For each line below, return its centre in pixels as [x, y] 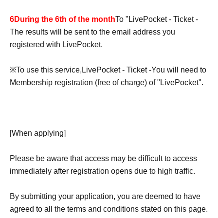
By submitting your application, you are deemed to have [105, 196]
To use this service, [49, 70]
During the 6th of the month [65, 19]
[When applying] [38, 133]
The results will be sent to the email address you [92, 32]
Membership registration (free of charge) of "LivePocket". [107, 82]
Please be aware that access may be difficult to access [103, 158]
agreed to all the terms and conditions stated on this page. [109, 209]
